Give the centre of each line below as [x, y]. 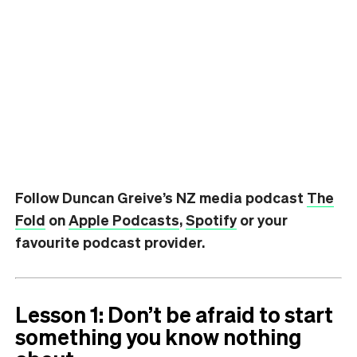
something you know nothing [158, 336]
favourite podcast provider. [110, 241]
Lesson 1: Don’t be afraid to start [174, 314]
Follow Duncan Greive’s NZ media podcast [161, 197]
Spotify [211, 219]
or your [262, 219]
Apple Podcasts [124, 219]
